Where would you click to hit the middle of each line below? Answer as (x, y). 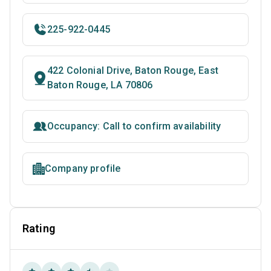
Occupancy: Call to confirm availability (134, 126)
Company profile (83, 169)
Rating (39, 229)
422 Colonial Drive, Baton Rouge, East (133, 71)
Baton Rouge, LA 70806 (100, 85)
